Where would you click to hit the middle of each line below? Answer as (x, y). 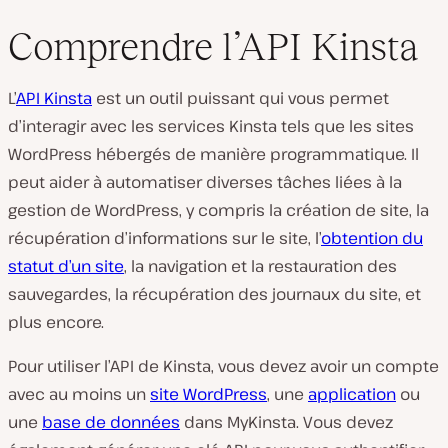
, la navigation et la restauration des (260, 266)
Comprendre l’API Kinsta (213, 46)
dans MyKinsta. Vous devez (286, 422)
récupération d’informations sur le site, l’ (164, 238)
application (352, 394)
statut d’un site (66, 266)
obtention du (372, 238)
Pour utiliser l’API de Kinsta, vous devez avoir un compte (223, 366)
